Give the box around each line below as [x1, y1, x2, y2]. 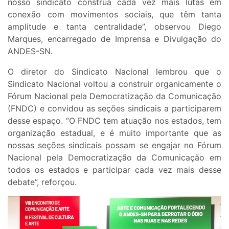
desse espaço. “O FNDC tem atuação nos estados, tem [8, 116, 221, 126]
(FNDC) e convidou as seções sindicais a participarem [8, 103, 221, 114]
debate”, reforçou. [8, 177, 77, 188]
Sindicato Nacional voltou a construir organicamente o [8, 79, 221, 89]
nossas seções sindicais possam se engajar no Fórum [8, 140, 221, 151]
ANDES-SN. [8, 46, 55, 57]
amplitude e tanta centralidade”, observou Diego [8, 21, 221, 32]
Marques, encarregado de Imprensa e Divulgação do [8, 34, 221, 44]
